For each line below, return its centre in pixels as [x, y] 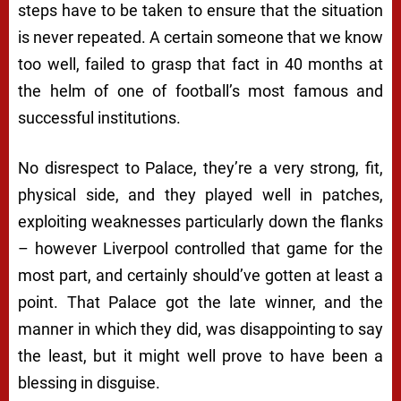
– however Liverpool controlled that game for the [200, 249]
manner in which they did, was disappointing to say [200, 329]
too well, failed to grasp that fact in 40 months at [200, 64]
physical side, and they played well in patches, [200, 195]
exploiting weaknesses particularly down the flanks [200, 222]
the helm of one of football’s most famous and [200, 91]
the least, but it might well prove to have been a [200, 356]
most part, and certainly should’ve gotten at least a [200, 276]
